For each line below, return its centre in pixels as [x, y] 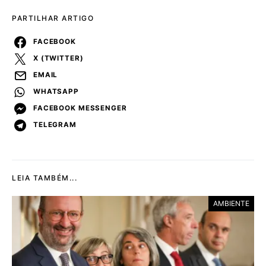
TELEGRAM [55, 125]
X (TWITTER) [58, 58]
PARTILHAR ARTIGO [53, 18]
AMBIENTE [231, 203]
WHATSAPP [56, 92]
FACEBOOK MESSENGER [80, 108]
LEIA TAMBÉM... [45, 178]
